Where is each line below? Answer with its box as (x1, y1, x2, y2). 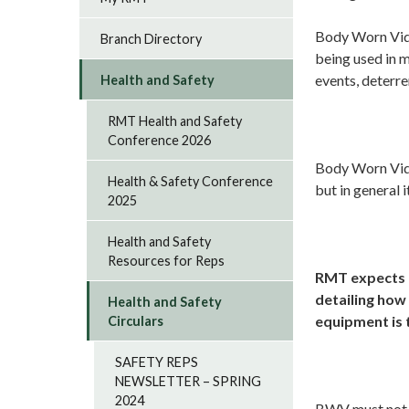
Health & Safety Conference (108, 173, 274, 189)
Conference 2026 (108, 131, 212, 148)
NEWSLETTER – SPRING (115, 372, 262, 389)
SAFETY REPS (115, 353, 199, 370)
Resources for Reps (108, 252, 225, 268)
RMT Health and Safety (108, 112, 243, 129)
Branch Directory (100, 30, 203, 47)
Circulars (108, 312, 164, 329)
